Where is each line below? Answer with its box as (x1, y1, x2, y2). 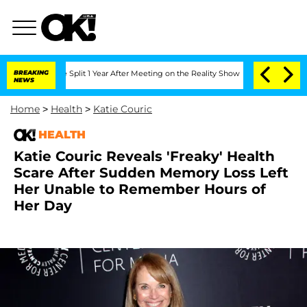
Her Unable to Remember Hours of (14, 181, 266, 197)
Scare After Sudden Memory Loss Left (14, 164, 288, 181)
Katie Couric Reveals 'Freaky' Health (14, 148, 275, 164)
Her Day (14, 197, 72, 214)
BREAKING (14, 69, 49, 76)
